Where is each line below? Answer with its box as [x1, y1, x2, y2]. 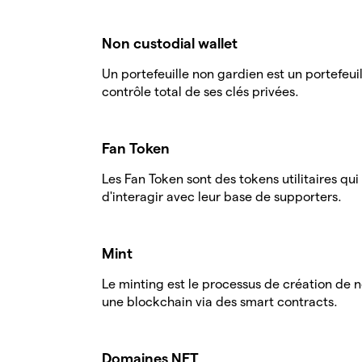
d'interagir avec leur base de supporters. [102, 190, 342, 204]
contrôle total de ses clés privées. [102, 85, 299, 99]
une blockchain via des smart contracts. [102, 295, 338, 309]
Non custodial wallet [102, 36, 238, 51]
